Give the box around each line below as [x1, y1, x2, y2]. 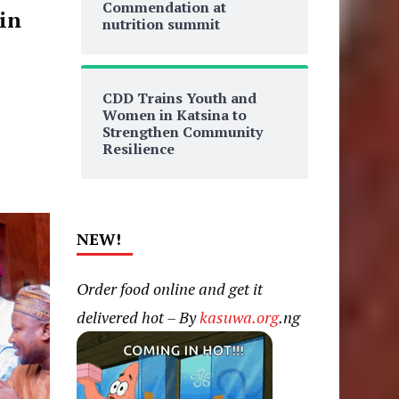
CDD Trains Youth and [102, 88, 256, 108]
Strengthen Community [102, 122, 263, 142]
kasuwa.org [199, 306, 279, 328]
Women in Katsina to [102, 105, 247, 125]
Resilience [102, 139, 175, 159]
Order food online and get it [76, 278, 263, 299]
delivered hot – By [76, 306, 199, 328]
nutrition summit [102, 14, 220, 34]
